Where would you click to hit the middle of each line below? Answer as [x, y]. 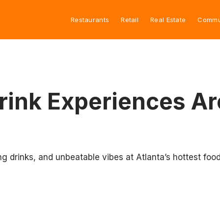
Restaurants [90, 19]
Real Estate [168, 19]
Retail [130, 19]
